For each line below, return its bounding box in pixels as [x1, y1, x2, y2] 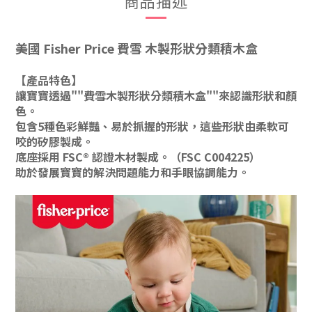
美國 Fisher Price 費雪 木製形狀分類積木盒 [15, 39, 258, 57]
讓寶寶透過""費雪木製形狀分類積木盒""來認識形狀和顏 [15, 87, 297, 104]
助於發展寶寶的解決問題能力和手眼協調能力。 [15, 164, 249, 180]
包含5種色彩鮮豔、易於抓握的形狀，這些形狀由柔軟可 [15, 118, 289, 134]
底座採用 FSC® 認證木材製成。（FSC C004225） [15, 148, 260, 165]
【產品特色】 [15, 72, 82, 88]
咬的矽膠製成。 [15, 133, 93, 150]
